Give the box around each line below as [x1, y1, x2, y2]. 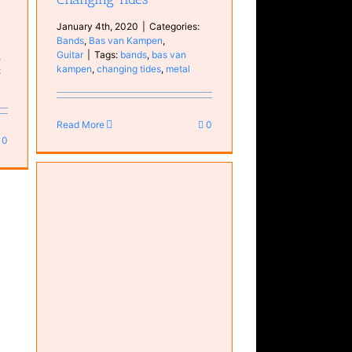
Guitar [57, 48, 84, 60]
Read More [57, 118, 105, 130]
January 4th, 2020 [57, 20, 139, 32]
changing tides [97, 62, 162, 75]
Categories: [149, 20, 200, 32]
